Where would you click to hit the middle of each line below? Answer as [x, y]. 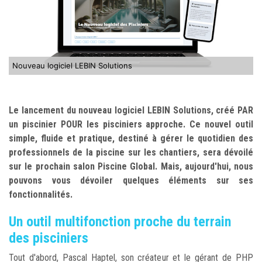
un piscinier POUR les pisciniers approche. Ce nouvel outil [131, 124]
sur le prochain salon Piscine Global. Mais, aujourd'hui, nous [131, 166]
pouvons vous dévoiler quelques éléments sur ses [131, 180]
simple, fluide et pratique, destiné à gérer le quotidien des [131, 138]
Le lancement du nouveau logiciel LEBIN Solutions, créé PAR [131, 110]
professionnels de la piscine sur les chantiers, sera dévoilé [131, 152]
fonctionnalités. [41, 194]
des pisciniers [49, 238]
